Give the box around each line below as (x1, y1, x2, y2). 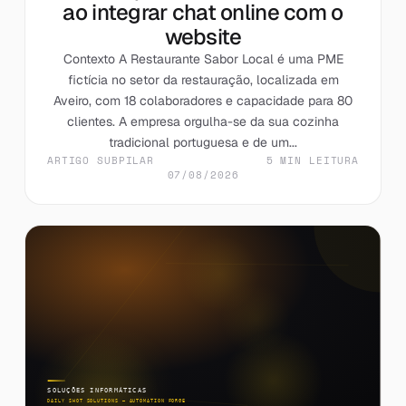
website (164, 22, 242, 51)
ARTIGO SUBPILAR (46, 152, 155, 168)
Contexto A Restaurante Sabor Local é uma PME (63, 50, 343, 67)
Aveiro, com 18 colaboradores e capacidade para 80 (53, 92, 353, 109)
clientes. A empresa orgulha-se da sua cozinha (67, 112, 339, 130)
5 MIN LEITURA (266, 152, 360, 168)
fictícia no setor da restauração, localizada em (67, 71, 339, 88)
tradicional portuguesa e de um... (109, 133, 297, 150)
